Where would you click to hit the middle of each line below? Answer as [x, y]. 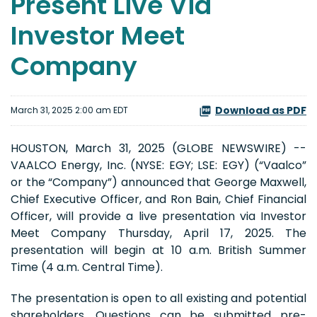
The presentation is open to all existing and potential [158, 298]
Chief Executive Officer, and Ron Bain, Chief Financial [158, 199]
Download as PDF [261, 110]
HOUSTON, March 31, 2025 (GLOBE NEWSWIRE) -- [158, 148]
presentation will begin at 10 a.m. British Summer [158, 250]
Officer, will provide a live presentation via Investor [158, 216]
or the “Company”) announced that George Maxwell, [158, 182]
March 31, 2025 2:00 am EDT [69, 110]
